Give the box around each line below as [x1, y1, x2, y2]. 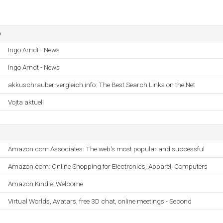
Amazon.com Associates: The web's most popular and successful [8, 145, 205, 153]
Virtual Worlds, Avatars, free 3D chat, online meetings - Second [8, 197, 192, 205]
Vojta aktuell [8, 98, 44, 106]
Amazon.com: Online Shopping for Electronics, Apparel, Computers [8, 162, 208, 170]
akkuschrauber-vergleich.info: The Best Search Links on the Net [8, 81, 195, 89]
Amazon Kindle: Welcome [8, 180, 83, 188]
